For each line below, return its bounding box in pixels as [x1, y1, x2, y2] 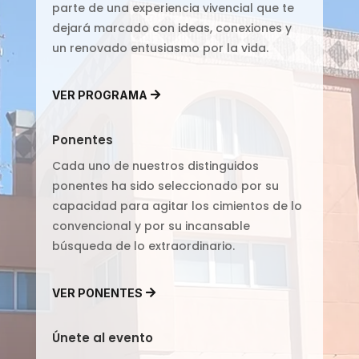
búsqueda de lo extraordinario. [51, 237, 235, 254]
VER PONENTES [51, 286, 143, 301]
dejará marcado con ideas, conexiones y [51, 19, 292, 36]
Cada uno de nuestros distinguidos [51, 157, 259, 174]
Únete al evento [51, 329, 153, 347]
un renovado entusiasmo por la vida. [51, 39, 268, 56]
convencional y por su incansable [51, 217, 250, 234]
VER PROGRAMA [51, 87, 147, 102]
